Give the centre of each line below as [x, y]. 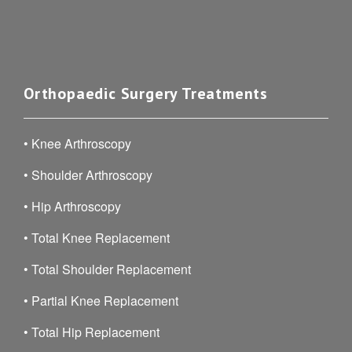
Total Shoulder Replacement [111, 269]
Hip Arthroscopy [76, 206]
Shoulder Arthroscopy [92, 174]
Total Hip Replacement [95, 332]
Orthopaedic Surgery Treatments [146, 93]
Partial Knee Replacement [105, 300]
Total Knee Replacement [101, 237]
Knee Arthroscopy [81, 143]
